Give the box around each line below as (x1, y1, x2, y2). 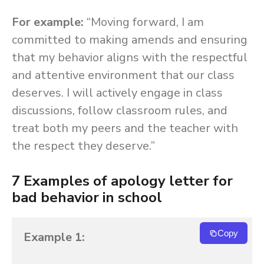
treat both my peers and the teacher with (12, 120, 238, 136)
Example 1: (24, 229, 85, 245)
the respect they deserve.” (12, 138, 155, 154)
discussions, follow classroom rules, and (12, 103, 227, 118)
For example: (12, 14, 84, 30)
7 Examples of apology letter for (12, 171, 233, 190)
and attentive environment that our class (12, 67, 235, 83)
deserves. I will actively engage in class (12, 85, 223, 101)
